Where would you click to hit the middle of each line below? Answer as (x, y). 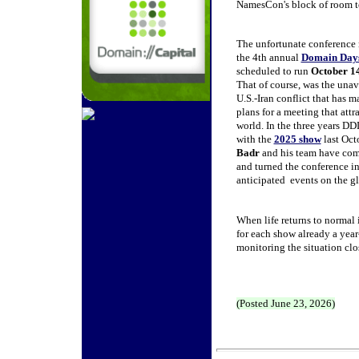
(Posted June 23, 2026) (285, 303)
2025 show (297, 139)
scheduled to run (273, 71)
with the (255, 139)
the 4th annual (268, 57)
